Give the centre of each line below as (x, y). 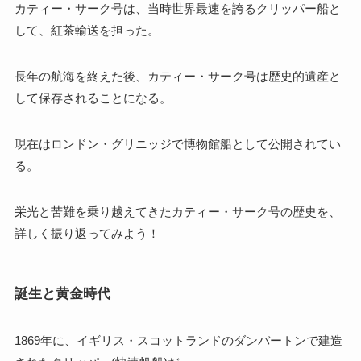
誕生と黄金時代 (62, 293)
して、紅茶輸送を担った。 (87, 31)
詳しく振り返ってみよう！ (87, 234)
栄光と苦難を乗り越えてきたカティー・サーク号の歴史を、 (177, 212)
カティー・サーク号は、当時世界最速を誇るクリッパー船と (177, 9)
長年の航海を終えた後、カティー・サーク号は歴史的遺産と (177, 77)
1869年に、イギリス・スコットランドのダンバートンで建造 (178, 340)
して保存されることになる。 (93, 98)
